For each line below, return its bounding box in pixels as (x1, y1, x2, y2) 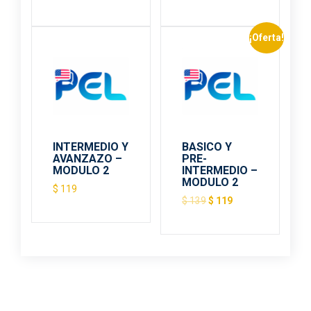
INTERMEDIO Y (53, 140, 128, 153)
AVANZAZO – (53, 151, 122, 165)
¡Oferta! (249, 32, 284, 44)
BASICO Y (182, 140, 233, 153)
